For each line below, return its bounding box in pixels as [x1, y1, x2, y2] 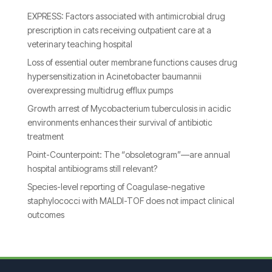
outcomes [27, 209, 64, 220]
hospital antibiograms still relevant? [27, 163, 157, 174]
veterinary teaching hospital [27, 39, 132, 50]
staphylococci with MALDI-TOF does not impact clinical [27, 195, 234, 206]
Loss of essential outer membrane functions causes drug [27, 57, 237, 68]
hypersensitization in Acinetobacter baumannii [27, 71, 202, 82]
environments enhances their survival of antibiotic [27, 117, 212, 128]
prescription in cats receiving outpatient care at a [27, 25, 211, 36]
